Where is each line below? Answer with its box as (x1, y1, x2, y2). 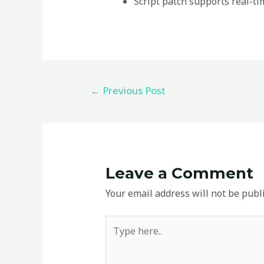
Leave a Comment (105, 164, 253, 183)
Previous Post (100, 83, 166, 97)
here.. (104, 232, 129, 246)
